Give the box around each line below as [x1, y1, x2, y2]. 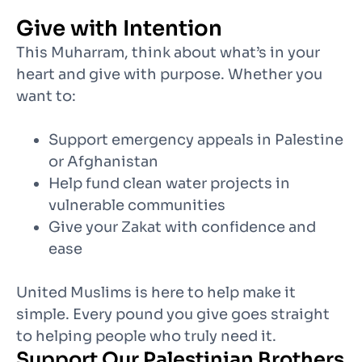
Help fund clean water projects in [48, 175, 290, 193]
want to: [16, 87, 76, 106]
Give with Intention [16, 15, 222, 43]
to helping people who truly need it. [16, 327, 276, 346]
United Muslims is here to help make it [16, 284, 296, 302]
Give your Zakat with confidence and [48, 218, 316, 237]
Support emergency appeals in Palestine [48, 131, 343, 149]
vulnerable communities [48, 196, 225, 215]
